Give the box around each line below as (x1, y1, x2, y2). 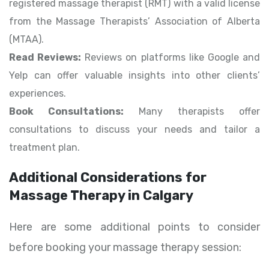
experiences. (9, 88, 66, 100)
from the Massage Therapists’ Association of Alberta (9, 16, 260, 28)
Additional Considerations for (9, 169, 207, 186)
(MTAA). (9, 34, 44, 46)
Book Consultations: (9, 106, 124, 118)
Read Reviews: (9, 52, 82, 64)
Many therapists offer (124, 106, 260, 118)
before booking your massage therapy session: (9, 241, 241, 255)
